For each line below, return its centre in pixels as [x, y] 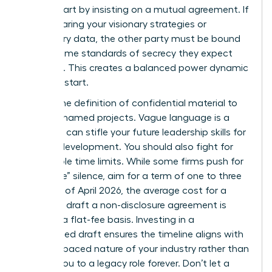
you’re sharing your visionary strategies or [114, 25]
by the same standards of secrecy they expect [127, 54]
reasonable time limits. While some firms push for [133, 162]
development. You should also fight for [145, 147]
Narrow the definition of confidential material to [130, 104]
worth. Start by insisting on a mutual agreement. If [136, 10]
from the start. [56, 83]
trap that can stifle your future [92, 133]
